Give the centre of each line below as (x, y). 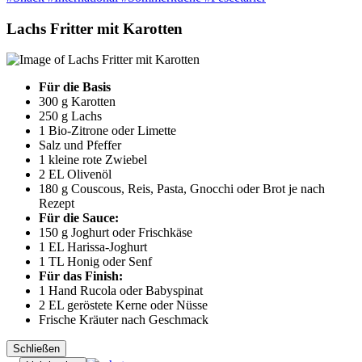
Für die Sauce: (79, 218)
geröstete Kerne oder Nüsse (137, 305)
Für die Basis (75, 87)
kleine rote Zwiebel (98, 160)
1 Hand (59, 291)
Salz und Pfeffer (80, 145)
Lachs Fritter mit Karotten (95, 28)
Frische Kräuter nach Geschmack (124, 320)
